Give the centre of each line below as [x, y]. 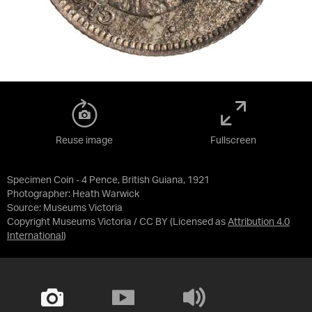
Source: [25, 208]
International [35, 236]
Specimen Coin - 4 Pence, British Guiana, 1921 [108, 180]
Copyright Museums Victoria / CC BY [87, 222]
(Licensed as [199, 222]
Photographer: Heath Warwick [73, 194]
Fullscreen [233, 141]
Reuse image [84, 141]
